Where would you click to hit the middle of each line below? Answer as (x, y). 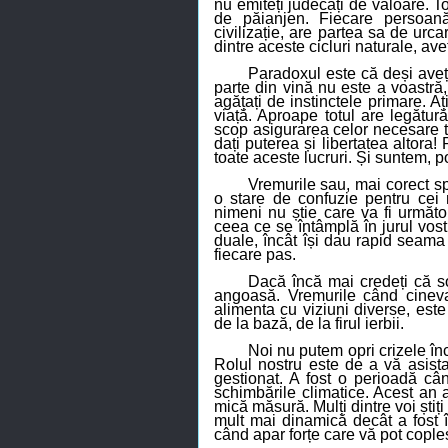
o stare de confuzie (286, 199)
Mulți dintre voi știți (378, 407)
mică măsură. (263, 407)
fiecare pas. (255, 255)
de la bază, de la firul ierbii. (309, 324)
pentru (391, 199)
